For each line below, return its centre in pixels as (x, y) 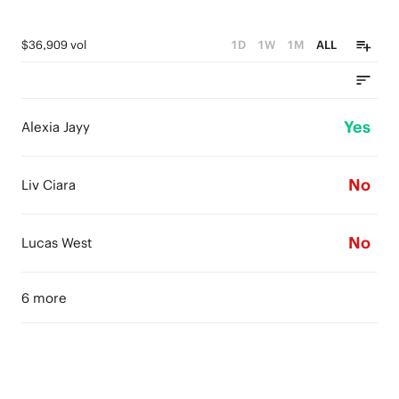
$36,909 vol (54, 45)
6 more (44, 298)
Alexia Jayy (56, 127)
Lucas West (57, 243)
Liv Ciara (49, 185)
